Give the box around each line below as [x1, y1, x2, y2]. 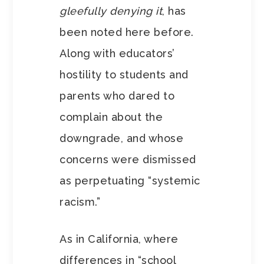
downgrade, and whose [60, 132, 184, 145]
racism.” [60, 196, 101, 209]
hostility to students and [60, 68, 189, 81]
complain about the [60, 111, 163, 124]
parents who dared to [60, 90, 175, 103]
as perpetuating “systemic [60, 174, 200, 187]
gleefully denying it [60, 5, 163, 18]
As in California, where [60, 233, 179, 246]
